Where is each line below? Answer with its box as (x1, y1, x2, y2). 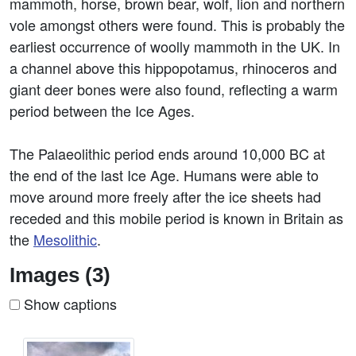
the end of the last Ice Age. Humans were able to (10, 164, 319, 185)
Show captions (20, 293, 117, 314)
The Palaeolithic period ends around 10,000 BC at (10, 143, 325, 164)
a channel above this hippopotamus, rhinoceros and (10, 57, 337, 78)
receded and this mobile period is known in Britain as (10, 207, 343, 228)
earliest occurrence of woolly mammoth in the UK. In (10, 36, 340, 56)
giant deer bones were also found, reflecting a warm (10, 79, 338, 99)
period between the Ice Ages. (10, 100, 195, 121)
